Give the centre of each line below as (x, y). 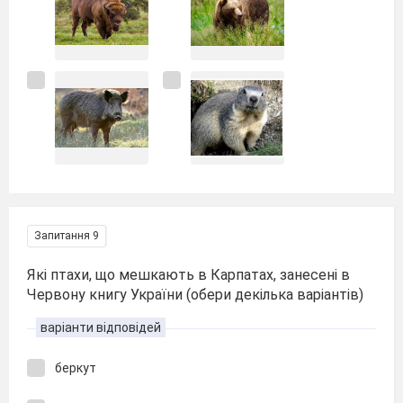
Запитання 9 (67, 236)
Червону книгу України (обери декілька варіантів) (195, 295)
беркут (76, 368)
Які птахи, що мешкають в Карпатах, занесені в (188, 275)
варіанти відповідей (101, 327)
